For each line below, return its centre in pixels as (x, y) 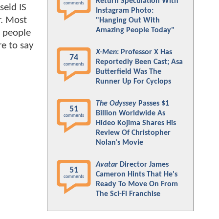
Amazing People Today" (135, 30)
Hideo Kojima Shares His (136, 123)
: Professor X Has (144, 52)
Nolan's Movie (120, 143)
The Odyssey (116, 104)
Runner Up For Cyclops (133, 82)
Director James (143, 165)
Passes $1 (153, 104)
